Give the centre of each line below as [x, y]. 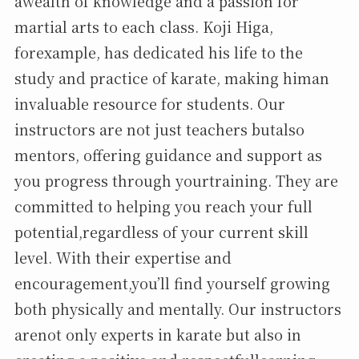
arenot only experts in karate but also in [157, 335]
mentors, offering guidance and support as [168, 155]
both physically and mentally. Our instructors [177, 309]
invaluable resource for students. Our [149, 104]
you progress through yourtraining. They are [176, 181]
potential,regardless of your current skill [161, 232]
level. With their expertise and [123, 258]
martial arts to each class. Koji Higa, [143, 27]
